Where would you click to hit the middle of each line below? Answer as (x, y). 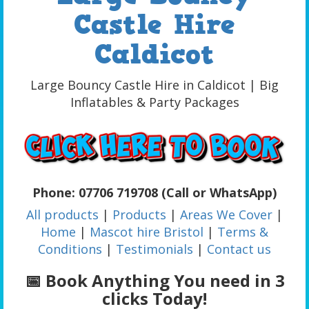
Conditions (70, 249)
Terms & (243, 231)
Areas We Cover (226, 214)
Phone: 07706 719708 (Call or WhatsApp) (154, 192)
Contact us (239, 249)
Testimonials (154, 249)
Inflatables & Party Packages (154, 102)
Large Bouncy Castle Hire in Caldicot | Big (154, 85)
